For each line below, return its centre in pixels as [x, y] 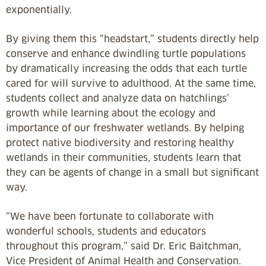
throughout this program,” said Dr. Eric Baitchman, [123, 246]
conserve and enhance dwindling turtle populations [126, 53]
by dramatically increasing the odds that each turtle [126, 68]
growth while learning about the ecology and [111, 113]
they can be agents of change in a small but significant [132, 172]
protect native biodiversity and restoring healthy [120, 142]
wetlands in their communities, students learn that [123, 157]
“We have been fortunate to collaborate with [110, 216]
